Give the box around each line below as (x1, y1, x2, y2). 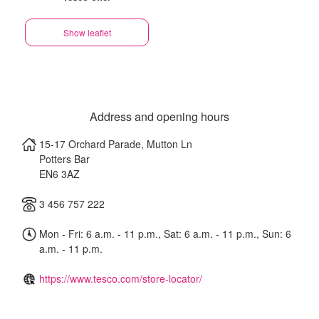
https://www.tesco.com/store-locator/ (39, 271, 202, 286)
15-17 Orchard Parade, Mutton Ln (39, 137, 192, 151)
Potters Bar (39, 152, 90, 166)
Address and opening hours (90, 108, 229, 125)
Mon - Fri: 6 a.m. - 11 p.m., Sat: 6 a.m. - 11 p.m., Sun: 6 (36, 226, 291, 241)
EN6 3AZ (39, 167, 80, 181)
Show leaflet (63, 26, 111, 38)
